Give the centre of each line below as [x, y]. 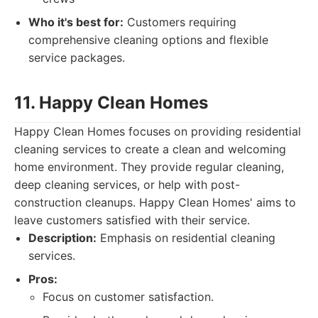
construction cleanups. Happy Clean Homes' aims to [155, 202]
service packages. [77, 57]
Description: [62, 238]
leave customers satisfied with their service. [132, 220]
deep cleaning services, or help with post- [127, 185]
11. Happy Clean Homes [111, 103]
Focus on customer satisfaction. [128, 297]
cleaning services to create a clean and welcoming [150, 149]
